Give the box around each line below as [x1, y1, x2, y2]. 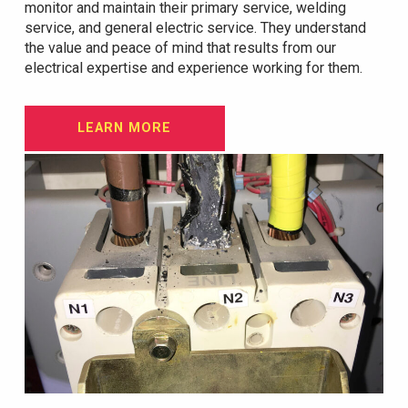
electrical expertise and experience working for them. [24, 59, 362, 77]
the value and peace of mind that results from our [24, 39, 336, 57]
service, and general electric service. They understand [24, 19, 366, 37]
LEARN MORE [77, 120, 172, 137]
